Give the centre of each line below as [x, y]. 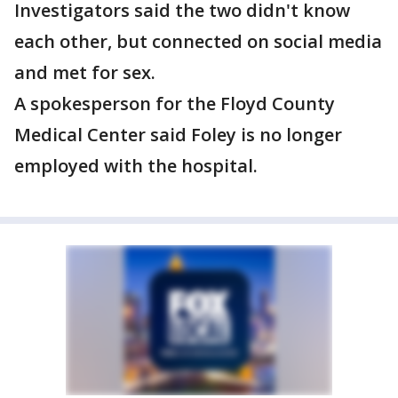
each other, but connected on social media [198, 41]
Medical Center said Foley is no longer [178, 135]
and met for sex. [85, 72]
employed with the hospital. [136, 166]
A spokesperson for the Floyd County [175, 103]
